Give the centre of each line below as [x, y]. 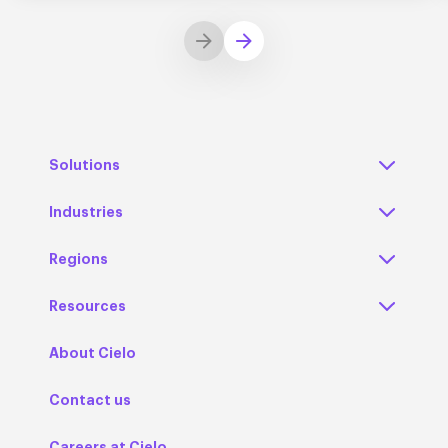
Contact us [90, 399]
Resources [87, 305]
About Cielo [92, 352]
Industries [86, 211]
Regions [78, 258]
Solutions [84, 164]
